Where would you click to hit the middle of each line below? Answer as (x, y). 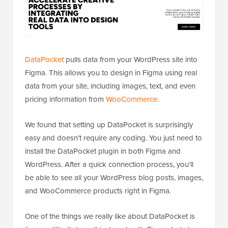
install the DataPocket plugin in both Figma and (103, 151)
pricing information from (65, 99)
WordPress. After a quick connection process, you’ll (109, 164)
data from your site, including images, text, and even (110, 86)
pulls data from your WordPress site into (131, 60)
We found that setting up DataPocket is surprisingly (109, 125)
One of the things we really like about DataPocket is (110, 216)
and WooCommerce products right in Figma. (98, 191)
